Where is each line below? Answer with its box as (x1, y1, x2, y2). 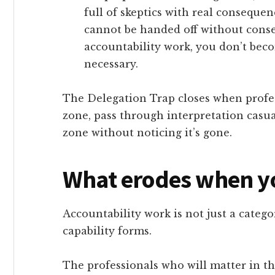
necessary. (84, 57, 138, 70)
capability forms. (63, 224, 152, 237)
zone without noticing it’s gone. (63, 126, 232, 139)
